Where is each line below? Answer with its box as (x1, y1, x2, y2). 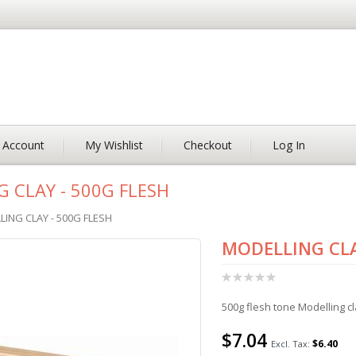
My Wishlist (84, 137, 143, 153)
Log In (272, 137, 305, 153)
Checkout (183, 137, 232, 153)
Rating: (221, 268, 254, 283)
